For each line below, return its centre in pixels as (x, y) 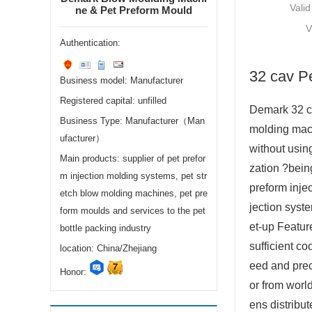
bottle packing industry (106, 228)
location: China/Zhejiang (108, 248)
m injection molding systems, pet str (133, 176)
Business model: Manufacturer (122, 80)
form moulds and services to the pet (133, 211)
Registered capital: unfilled (113, 101)
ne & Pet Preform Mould (134, 10)
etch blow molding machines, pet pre (134, 193)
